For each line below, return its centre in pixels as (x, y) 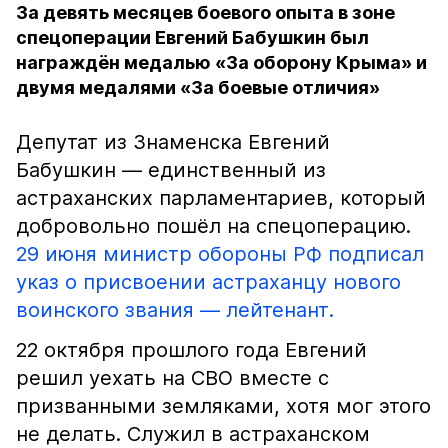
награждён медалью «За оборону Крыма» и (221, 62)
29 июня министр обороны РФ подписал (220, 254)
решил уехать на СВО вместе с (172, 378)
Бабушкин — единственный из (171, 170)
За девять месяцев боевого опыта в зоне (205, 12)
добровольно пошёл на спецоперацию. (213, 226)
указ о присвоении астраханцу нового (208, 282)
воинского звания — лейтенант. (175, 310)
